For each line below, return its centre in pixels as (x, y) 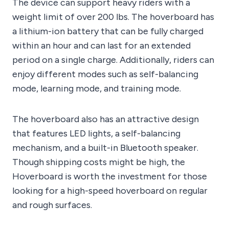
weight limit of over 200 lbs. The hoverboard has (113, 17)
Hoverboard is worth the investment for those (110, 177)
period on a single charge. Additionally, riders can (113, 60)
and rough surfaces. (52, 205)
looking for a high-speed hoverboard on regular (110, 191)
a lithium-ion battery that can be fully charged (108, 31)
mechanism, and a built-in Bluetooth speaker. (105, 148)
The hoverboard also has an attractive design (106, 119)
